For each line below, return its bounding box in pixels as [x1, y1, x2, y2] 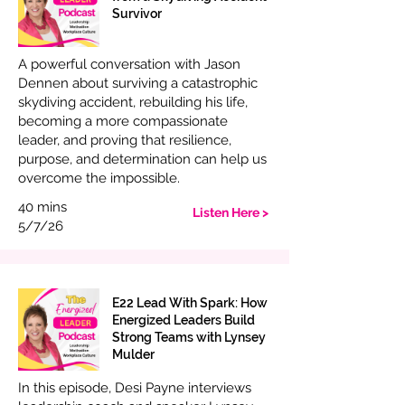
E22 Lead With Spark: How [112, 296, 268, 310]
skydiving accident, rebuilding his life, [18, 94, 248, 110]
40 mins [18, 199, 67, 215]
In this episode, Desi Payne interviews [18, 380, 251, 396]
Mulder [112, 347, 155, 362]
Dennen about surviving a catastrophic [18, 75, 258, 91]
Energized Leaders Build [112, 313, 255, 327]
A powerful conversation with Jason [18, 56, 240, 72]
